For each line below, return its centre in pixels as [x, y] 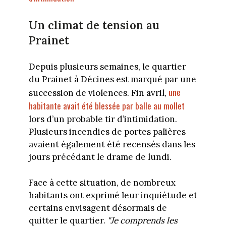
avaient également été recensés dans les [112, 145]
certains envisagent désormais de [98, 208]
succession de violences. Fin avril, [98, 93]
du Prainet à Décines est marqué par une [112, 79]
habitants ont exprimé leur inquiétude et [113, 195]
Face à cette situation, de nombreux [102, 182]
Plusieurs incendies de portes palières [107, 132]
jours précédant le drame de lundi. [100, 157]
